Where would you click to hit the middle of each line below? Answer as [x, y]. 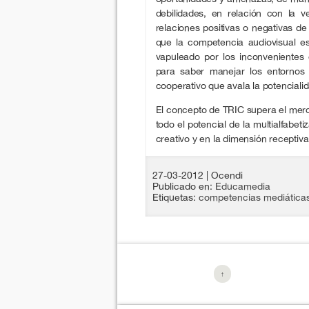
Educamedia [242, 187]
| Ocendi [224, 176]
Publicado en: [183, 187]
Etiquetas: [175, 198]
